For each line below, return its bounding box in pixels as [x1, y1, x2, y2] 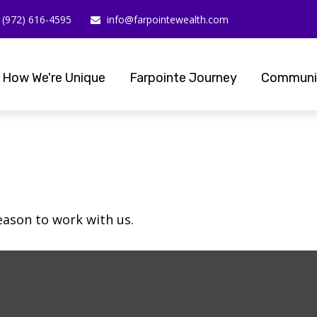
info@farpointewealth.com [107, 12, 229, 26]
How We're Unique [1, 70, 105, 86]
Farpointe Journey [129, 70, 237, 86]
